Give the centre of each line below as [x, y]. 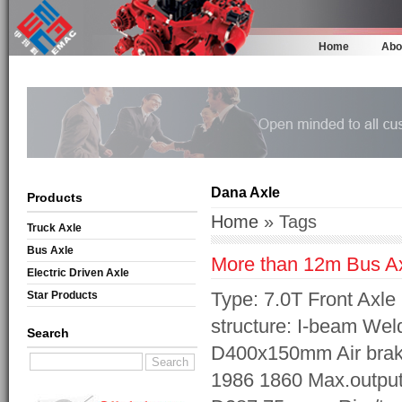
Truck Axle [54, 228]
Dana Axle [245, 193]
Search [48, 333]
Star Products [62, 296]
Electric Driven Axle [78, 273]
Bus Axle [50, 251]
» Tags [288, 222]
